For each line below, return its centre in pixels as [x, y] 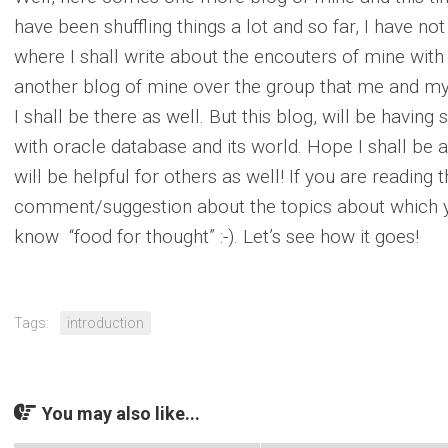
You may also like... [121, 413]
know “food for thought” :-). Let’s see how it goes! [216, 236]
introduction [105, 323]
